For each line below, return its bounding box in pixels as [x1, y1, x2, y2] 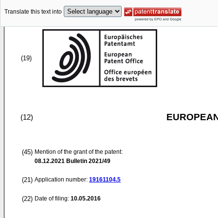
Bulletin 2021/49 [65, 158, 110, 164]
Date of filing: [35, 195, 69, 202]
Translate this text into [4, 8, 62, 16]
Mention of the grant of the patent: [35, 148, 123, 155]
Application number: [35, 176, 89, 183]
